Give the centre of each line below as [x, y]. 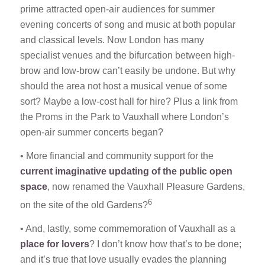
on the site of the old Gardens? [84, 205]
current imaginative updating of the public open [126, 171]
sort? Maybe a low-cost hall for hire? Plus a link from [129, 102]
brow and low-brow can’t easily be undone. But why [127, 71]
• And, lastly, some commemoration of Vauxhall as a [127, 228]
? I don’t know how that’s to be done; [165, 244]
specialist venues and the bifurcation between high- [127, 56]
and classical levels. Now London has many [112, 40]
